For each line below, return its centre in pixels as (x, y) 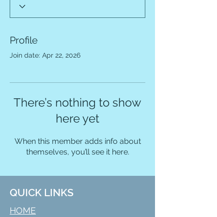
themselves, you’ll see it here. (77, 152)
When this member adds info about (77, 141)
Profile (24, 40)
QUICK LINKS (42, 193)
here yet (77, 118)
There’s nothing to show (77, 102)
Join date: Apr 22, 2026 (45, 55)
